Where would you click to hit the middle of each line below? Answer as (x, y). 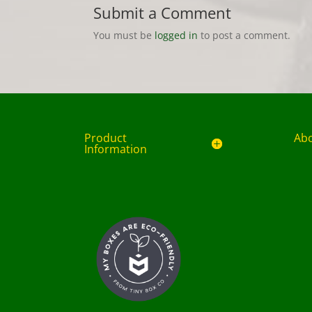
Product (105, 138)
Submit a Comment (163, 12)
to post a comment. (244, 35)
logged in (177, 35)
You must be (124, 35)
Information (115, 149)
